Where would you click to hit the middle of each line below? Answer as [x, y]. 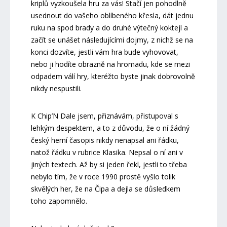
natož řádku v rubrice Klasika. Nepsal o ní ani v [107, 152]
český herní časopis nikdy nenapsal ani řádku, [105, 140]
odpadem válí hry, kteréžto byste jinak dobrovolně [113, 76]
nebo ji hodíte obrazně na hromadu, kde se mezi [110, 64]
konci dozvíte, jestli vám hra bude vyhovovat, [104, 52]
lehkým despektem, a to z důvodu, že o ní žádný [110, 128]
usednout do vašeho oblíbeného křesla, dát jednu [112, 15]
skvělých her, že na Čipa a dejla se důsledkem [105, 188]
